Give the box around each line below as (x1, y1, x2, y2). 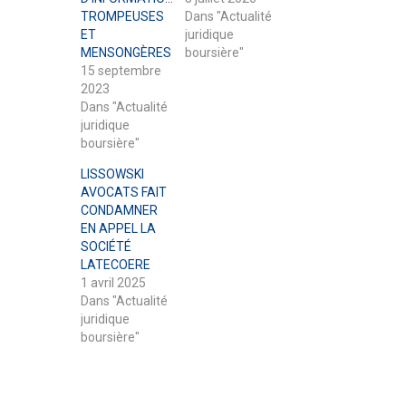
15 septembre (81, 63, 161, 78)
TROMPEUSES (81, 9, 164, 24)
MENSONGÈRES (81, 45, 171, 60)
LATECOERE (81, 257, 150, 272)
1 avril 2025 (81, 275, 146, 290)
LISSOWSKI (81, 167, 144, 181)
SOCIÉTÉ (81, 239, 131, 254)
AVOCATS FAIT (81, 185, 167, 199)
